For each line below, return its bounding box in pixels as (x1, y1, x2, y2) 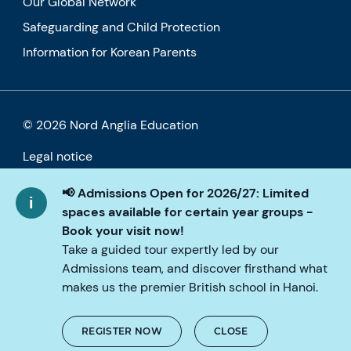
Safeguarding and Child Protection (23, 19, 221, 35)
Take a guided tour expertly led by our (62, 241, 279, 258)
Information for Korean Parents (23, 44, 197, 60)
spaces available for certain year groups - (62, 204, 313, 220)
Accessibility (23, 242, 98, 259)
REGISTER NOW (81, 325, 162, 337)
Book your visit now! (62, 223, 184, 239)
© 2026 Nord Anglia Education (23, 117, 199, 133)
